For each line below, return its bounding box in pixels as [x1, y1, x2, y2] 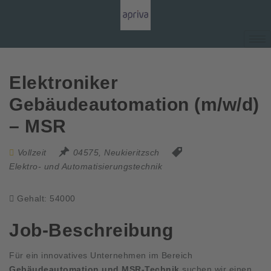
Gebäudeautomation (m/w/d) [9, 94, 260, 114]
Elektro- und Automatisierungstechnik [9, 162, 162, 171]
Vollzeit [17, 148, 47, 157]
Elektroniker [9, 73, 118, 93]
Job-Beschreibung [9, 220, 173, 240]
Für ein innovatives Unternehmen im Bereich [9, 250, 192, 260]
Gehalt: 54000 [17, 194, 76, 203]
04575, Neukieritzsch [73, 148, 160, 157]
